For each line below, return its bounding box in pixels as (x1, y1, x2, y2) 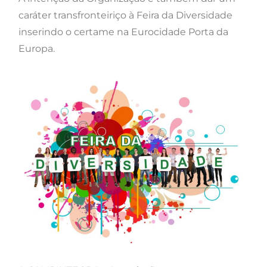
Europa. (18, 42, 55, 54)
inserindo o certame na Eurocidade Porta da (18, 26, 228, 38)
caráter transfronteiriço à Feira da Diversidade (18, 9, 232, 21)
